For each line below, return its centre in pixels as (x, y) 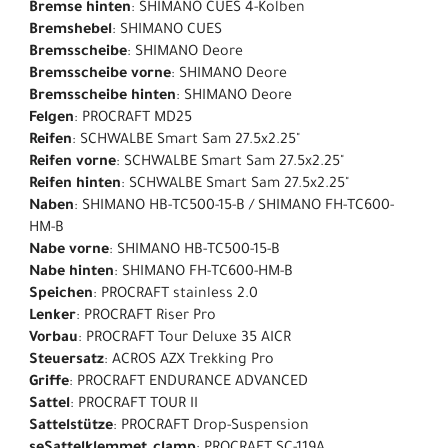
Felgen (51, 119)
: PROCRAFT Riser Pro (146, 317)
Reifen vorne (72, 163)
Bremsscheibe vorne (100, 75)
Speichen (61, 295)
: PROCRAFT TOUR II (134, 405)
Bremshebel (70, 31)
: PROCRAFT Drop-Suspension (211, 427)
